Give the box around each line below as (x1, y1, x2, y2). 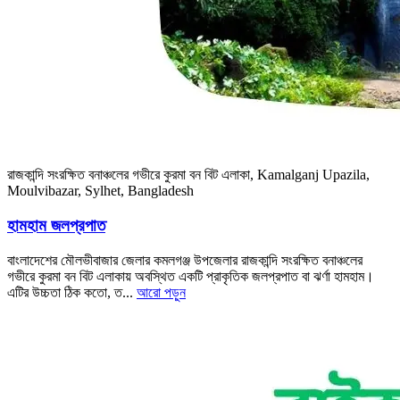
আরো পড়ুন (137, 284, 186, 300)
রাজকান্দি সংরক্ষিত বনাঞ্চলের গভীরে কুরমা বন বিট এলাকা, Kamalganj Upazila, (7, 167, 370, 183)
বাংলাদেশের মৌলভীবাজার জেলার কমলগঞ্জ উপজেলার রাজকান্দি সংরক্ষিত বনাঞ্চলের (7, 252, 362, 268)
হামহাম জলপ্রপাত (7, 216, 105, 236)
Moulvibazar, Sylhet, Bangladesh (7, 183, 194, 199)
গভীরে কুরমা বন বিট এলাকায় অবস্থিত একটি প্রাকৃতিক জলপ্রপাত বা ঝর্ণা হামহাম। (7, 268, 374, 284)
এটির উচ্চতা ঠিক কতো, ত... (7, 284, 137, 300)
